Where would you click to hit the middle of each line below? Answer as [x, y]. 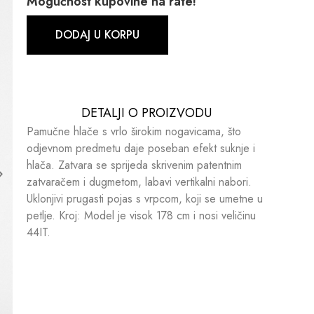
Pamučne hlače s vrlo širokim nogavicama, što [134, 131]
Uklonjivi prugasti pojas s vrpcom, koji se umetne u [144, 198]
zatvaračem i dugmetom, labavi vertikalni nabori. [139, 182]
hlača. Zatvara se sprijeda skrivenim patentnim [134, 165]
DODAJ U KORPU [97, 34]
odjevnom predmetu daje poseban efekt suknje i [141, 148]
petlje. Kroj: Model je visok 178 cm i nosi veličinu [141, 215]
